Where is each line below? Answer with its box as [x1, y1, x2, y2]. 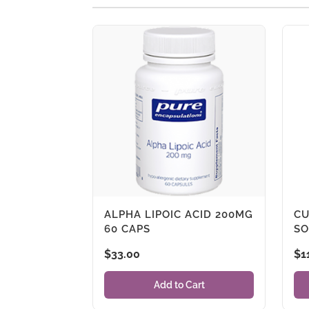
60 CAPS [104, 223, 151, 236]
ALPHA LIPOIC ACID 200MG [104, 208, 254, 221]
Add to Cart [153, 279, 205, 290]
